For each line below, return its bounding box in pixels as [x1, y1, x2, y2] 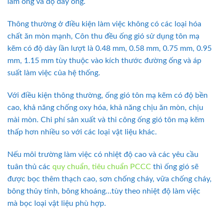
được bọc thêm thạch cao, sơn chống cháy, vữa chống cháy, [7, 175, 212, 183]
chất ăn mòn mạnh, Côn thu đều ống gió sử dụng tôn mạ [7, 32, 199, 41]
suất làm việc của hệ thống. [7, 69, 100, 77]
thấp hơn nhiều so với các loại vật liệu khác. [7, 128, 157, 136]
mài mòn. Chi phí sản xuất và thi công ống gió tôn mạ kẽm [7, 115, 204, 124]
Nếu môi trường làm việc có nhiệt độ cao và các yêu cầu [7, 150, 198, 158]
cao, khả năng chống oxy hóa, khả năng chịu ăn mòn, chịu [7, 103, 203, 111]
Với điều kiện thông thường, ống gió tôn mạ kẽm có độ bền [7, 91, 208, 99]
